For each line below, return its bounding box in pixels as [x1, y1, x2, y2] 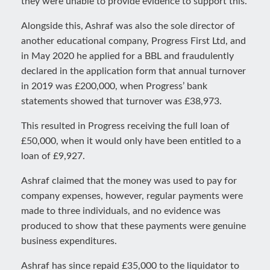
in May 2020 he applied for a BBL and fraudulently [21, 51, 234, 61]
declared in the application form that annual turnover [21, 66, 246, 76]
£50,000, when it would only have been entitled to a [21, 136, 241, 146]
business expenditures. [21, 236, 117, 246]
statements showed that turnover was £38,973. [21, 96, 222, 106]
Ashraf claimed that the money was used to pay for [21, 176, 237, 186]
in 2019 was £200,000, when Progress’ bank [21, 81, 207, 91]
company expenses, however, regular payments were [21, 191, 243, 201]
